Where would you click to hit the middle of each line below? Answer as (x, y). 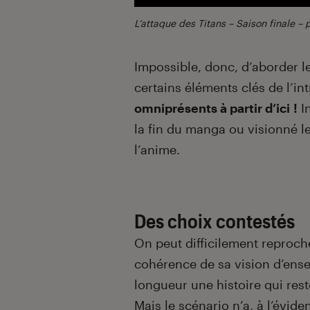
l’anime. (157, 149)
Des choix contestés (215, 220)
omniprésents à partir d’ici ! (216, 108)
